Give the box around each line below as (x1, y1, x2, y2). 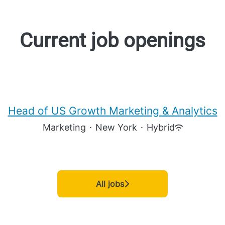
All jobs (96, 179, 124, 189)
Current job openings (20, 29, 205, 52)
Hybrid (146, 122, 175, 133)
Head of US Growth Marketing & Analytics (8, 104, 217, 117)
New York (95, 122, 137, 133)
